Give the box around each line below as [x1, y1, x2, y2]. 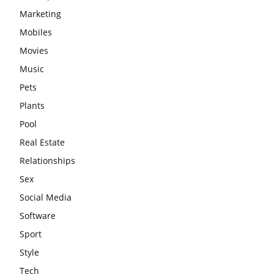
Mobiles [20, 26, 52, 38]
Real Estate [20, 136, 65, 148]
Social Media [20, 191, 72, 203]
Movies [20, 44, 48, 56]
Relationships [20, 154, 75, 166]
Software [20, 209, 56, 221]
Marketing [20, 7, 61, 20]
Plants [20, 99, 45, 111]
